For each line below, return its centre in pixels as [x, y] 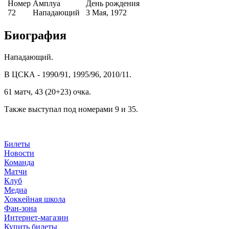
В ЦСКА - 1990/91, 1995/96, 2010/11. [69, 75]
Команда [19, 163]
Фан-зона [20, 209]
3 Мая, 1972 [106, 12]
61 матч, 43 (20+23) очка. [48, 92]
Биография [35, 36]
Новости [19, 153]
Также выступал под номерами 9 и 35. [71, 109]
